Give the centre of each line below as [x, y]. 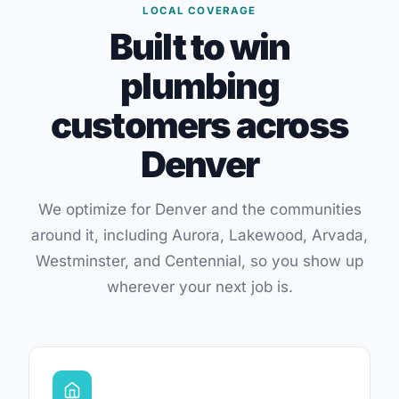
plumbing [199, 86]
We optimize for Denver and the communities [199, 209]
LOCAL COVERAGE [199, 11]
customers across [199, 125]
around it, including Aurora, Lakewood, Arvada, [199, 235]
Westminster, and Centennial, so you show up [199, 261]
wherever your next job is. [199, 287]
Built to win [199, 47]
